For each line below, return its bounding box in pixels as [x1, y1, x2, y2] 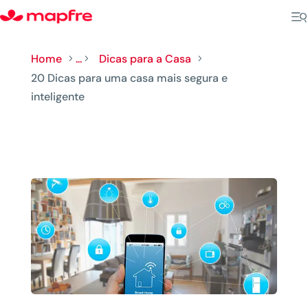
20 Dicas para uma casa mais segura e [30, 71, 228, 85]
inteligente [30, 89, 85, 104]
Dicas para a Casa [98, 52, 191, 66]
